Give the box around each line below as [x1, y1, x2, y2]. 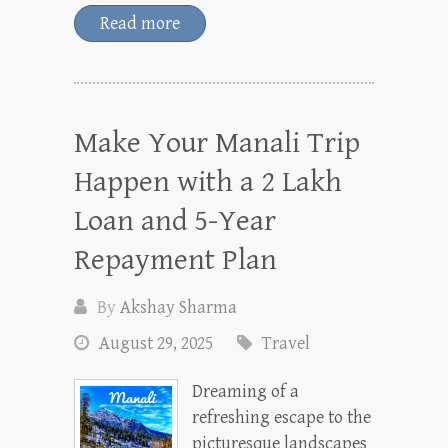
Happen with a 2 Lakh [74, 165, 342, 199]
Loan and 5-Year [74, 204, 276, 238]
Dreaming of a [191, 381, 299, 402]
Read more [100, 13, 180, 34]
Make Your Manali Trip [74, 126, 360, 160]
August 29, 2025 [99, 333, 213, 354]
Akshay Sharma [120, 297, 237, 318]
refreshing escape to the [191, 407, 371, 428]
